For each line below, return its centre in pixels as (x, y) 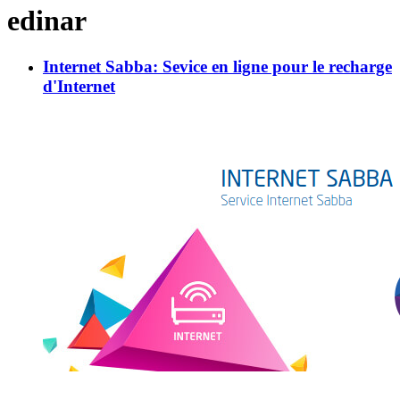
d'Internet (79, 86)
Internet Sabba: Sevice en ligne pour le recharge (217, 66)
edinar (47, 21)
